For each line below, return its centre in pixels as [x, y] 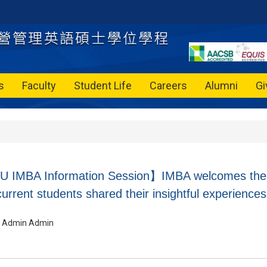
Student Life [103, 86]
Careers [168, 86]
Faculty [39, 86]
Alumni [221, 86]
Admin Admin [28, 223]
